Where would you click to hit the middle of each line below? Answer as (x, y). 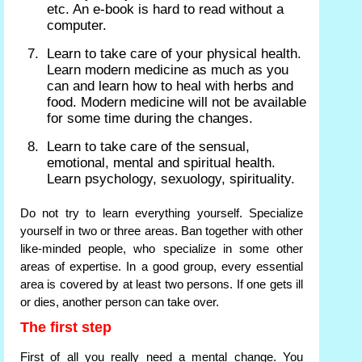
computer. (77, 26)
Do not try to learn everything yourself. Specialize (162, 214)
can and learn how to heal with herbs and (170, 86)
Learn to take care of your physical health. (174, 54)
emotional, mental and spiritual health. (161, 163)
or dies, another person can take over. (120, 303)
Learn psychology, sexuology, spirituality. (171, 179)
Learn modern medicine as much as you (168, 70)
